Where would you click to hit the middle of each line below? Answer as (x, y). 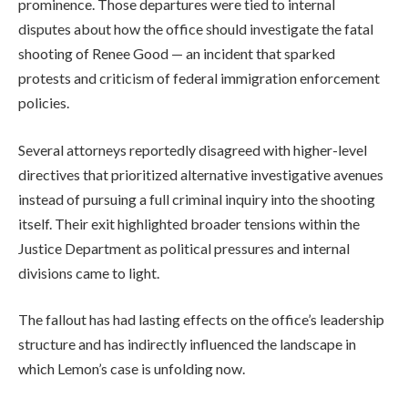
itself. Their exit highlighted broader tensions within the (189, 223)
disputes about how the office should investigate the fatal (196, 28)
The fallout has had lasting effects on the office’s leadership (201, 320)
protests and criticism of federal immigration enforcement (199, 77)
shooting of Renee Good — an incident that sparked (177, 53)
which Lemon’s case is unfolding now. (132, 369)
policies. (44, 102)
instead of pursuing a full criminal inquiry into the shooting (197, 199)
